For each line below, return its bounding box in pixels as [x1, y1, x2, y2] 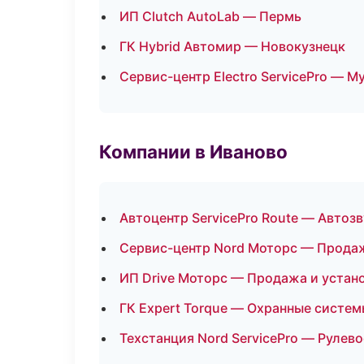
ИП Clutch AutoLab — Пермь [119, 8, 301, 24]
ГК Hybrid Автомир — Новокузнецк [119, 38, 345, 54]
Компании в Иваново [99, 141, 288, 162]
